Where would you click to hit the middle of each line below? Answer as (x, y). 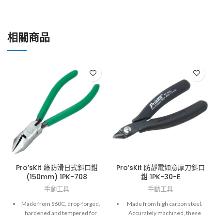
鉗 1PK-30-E (160, 177)
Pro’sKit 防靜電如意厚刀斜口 (160, 168)
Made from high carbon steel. (164, 204)
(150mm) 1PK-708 (57, 177)
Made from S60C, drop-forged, (61, 204)
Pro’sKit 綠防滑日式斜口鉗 (57, 168)
